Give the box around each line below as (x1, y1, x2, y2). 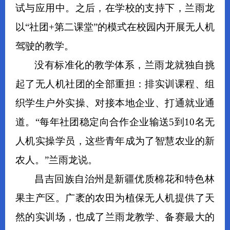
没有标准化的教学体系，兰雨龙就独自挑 (34, 59, 215, 70)
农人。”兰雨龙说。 (15, 154, 98, 165)
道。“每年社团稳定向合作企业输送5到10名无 (15, 116, 215, 127)
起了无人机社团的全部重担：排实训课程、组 (15, 78, 215, 89)
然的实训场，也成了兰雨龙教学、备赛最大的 (15, 211, 215, 222)
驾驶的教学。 (15, 40, 74, 51)
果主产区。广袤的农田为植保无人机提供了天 (15, 192, 215, 203)
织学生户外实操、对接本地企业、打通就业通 (15, 97, 215, 108)
